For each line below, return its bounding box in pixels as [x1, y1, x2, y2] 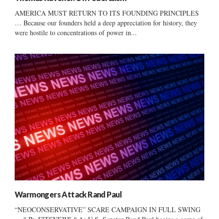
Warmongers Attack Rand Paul [15, 189, 122, 199]
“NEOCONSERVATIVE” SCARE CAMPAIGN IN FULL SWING [15, 204, 200, 214]
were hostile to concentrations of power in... [15, 27, 137, 37]
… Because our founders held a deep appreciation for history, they [15, 18, 197, 27]
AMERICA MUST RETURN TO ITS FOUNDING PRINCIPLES [15, 8, 199, 18]
